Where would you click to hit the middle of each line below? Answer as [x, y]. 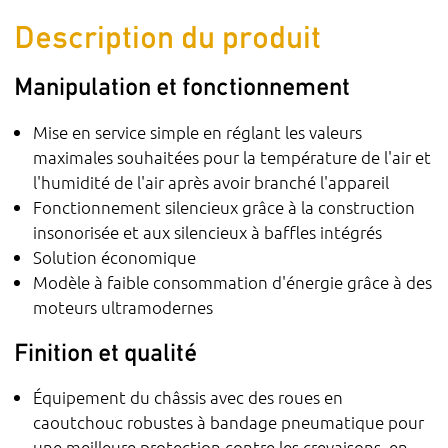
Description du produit [168, 36]
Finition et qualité [106, 351]
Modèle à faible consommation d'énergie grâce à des [233, 281]
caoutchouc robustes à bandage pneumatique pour [229, 422]
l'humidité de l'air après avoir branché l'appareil [211, 181]
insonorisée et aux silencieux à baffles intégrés [208, 231]
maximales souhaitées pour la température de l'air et [232, 156]
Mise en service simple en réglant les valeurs [198, 131]
